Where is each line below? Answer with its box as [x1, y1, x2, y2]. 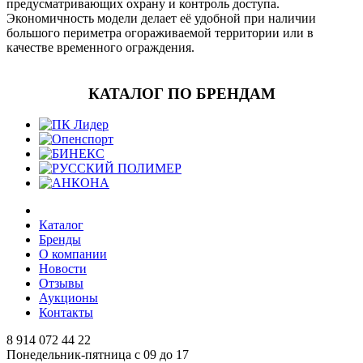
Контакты [39, 305, 93, 320]
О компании [39, 247, 107, 262]
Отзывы [39, 276, 83, 291]
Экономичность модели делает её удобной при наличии [6, 11, 316, 25]
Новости [39, 262, 87, 276]
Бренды [39, 233, 81, 247]
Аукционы [39, 291, 98, 305]
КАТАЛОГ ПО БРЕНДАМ [88, 84, 275, 102]
